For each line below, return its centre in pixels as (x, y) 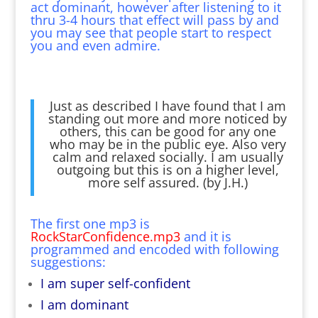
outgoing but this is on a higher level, (168, 169)
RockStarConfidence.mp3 (105, 236)
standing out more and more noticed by (168, 118)
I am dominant (84, 304)
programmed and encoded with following (154, 249)
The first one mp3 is (90, 223)
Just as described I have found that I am (168, 105)
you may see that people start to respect (150, 32)
